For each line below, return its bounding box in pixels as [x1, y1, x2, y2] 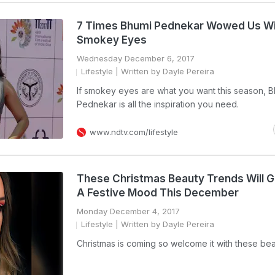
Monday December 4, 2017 [77, 206, 180, 216]
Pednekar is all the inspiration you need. [77, 99, 239, 109]
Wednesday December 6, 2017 [77, 53, 195, 63]
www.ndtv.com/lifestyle [90, 127, 178, 137]
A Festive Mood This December [77, 187, 239, 199]
